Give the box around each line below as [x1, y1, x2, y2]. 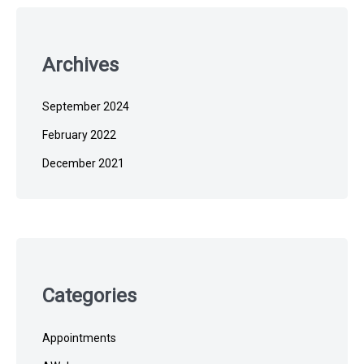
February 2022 [42, 128, 116, 142]
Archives [42, 53, 119, 76]
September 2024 [42, 100, 129, 114]
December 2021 [42, 157, 124, 171]
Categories [42, 284, 136, 308]
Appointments [42, 331, 116, 345]
